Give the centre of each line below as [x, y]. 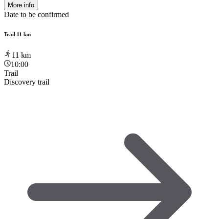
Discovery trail [27, 82]
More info [21, 5]
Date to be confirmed [36, 14]
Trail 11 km [17, 34]
